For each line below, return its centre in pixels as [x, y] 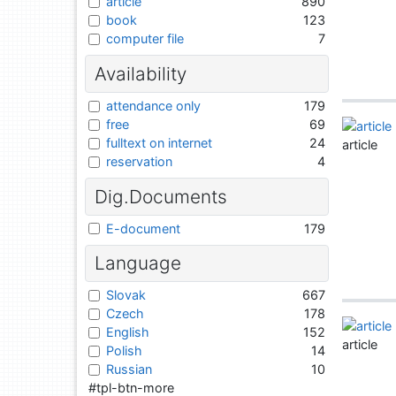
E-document [143, 228]
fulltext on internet [159, 143]
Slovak [126, 295]
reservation [139, 162]
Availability [140, 74]
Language [137, 263]
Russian [129, 369]
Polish [124, 351]
